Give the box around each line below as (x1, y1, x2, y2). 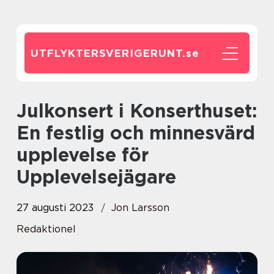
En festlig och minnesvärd (17, 122, 255, 144)
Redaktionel (17, 223, 76, 235)
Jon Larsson (111, 202, 169, 213)
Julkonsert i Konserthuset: (17, 100, 27, 122)
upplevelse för (17, 144, 149, 166)
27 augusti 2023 (17, 202, 94, 213)
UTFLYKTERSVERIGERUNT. (31, 47, 186, 59)
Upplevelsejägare (17, 166, 176, 188)
